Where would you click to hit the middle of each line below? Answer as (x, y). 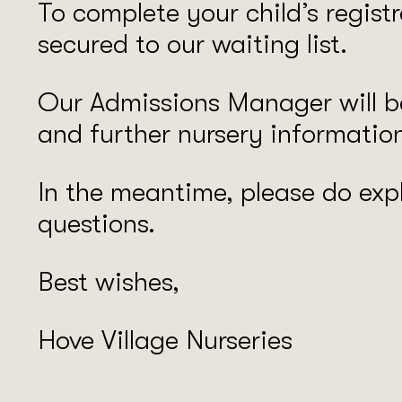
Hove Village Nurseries (165, 341)
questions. (96, 224)
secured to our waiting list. (192, 44)
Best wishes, (109, 282)
